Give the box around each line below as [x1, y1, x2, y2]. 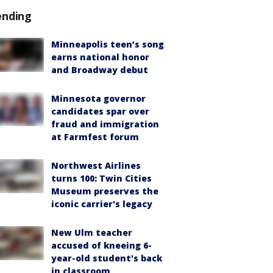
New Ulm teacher [51, 227, 132, 238]
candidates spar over [51, 105, 149, 117]
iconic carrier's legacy [51, 198, 152, 210]
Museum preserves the [51, 185, 158, 197]
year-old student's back [51, 252, 162, 264]
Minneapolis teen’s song [51, 38, 164, 50]
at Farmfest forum [51, 131, 139, 143]
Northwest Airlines [51, 160, 141, 171]
